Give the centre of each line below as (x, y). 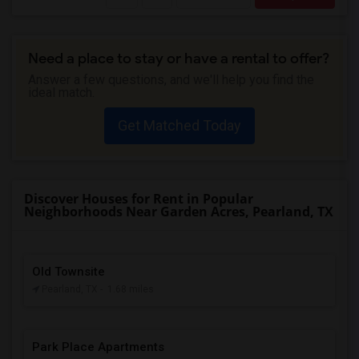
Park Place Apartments (98, 347)
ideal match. (61, 93)
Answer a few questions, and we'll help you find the (171, 80)
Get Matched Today (179, 125)
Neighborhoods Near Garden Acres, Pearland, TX (179, 212)
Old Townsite (69, 272)
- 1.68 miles (127, 289)
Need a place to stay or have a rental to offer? (179, 58)
